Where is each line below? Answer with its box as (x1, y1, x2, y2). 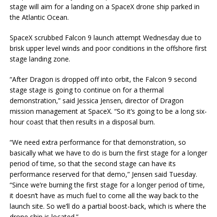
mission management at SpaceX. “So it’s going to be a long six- (10, 106, 207, 116)
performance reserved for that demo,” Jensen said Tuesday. (10, 169, 197, 179)
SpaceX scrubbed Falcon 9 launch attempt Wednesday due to (10, 32, 201, 42)
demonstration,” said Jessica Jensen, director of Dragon (10, 95, 184, 105)
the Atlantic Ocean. (10, 12, 69, 22)
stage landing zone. (10, 54, 70, 63)
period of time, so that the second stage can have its (10, 158, 176, 168)
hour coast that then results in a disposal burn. (10, 117, 155, 126)
